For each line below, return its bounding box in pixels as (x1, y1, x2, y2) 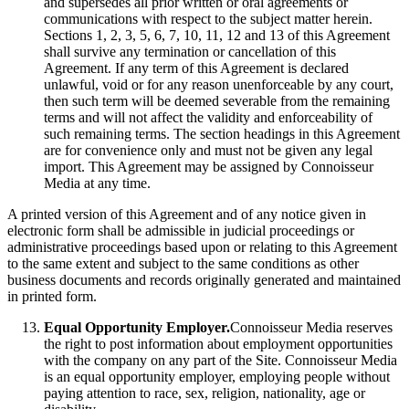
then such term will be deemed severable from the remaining (44, 93, 390, 109)
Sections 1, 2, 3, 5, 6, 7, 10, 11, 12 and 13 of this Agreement (44, 27, 390, 43)
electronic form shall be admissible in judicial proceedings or (7, 223, 354, 238)
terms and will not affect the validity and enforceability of (44, 110, 372, 125)
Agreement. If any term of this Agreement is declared (44, 60, 349, 76)
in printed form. (7, 288, 97, 304)
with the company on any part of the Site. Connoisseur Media (44, 352, 397, 368)
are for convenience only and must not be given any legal (44, 142, 372, 158)
